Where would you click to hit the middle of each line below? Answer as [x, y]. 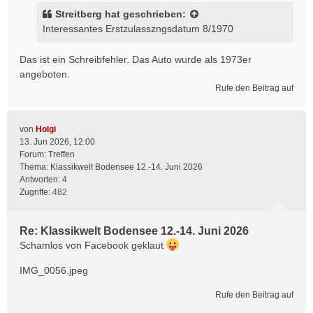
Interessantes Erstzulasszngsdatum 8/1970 [138, 29]
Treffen [61, 154]
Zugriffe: [36, 192]
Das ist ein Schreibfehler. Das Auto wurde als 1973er [136, 59]
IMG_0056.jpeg [54, 270]
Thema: [35, 167]
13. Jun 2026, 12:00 [57, 142]
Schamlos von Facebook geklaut [93, 245]
